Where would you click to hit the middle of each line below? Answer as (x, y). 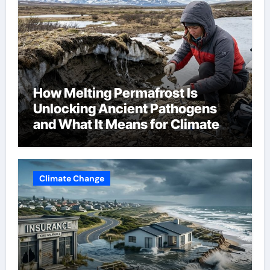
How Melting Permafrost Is (115, 93)
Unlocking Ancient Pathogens (125, 109)
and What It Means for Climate (126, 124)
